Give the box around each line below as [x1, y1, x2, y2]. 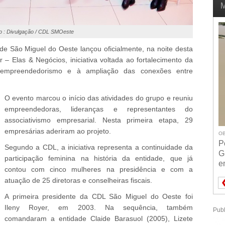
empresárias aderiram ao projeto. [5, 127, 111, 135]
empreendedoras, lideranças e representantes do [5, 105, 193, 113]
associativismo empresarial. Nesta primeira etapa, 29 [5, 116, 193, 124]
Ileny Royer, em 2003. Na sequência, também [5, 203, 193, 211]
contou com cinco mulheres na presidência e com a [5, 165, 193, 173]
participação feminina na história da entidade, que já [5, 154, 193, 162]
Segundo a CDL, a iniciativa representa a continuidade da [5, 143, 193, 151]
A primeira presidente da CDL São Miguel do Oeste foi [5, 192, 193, 200]
